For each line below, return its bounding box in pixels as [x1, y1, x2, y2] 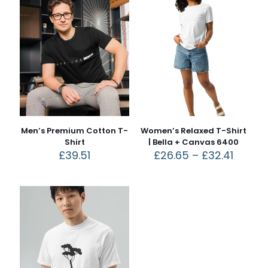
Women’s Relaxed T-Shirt [140, 125, 246, 137]
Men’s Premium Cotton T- [21, 125, 129, 137]
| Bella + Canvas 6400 [148, 136, 239, 148]
